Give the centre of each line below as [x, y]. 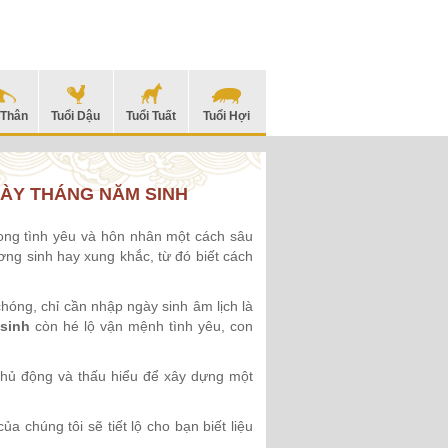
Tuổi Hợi [227, 116]
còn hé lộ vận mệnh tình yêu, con [142, 326]
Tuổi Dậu [76, 116]
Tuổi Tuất [151, 116]
